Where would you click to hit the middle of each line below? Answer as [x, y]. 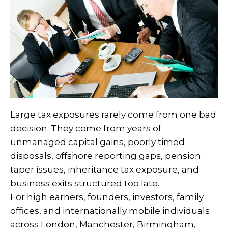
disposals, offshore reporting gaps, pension [106, 156]
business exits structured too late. [85, 183]
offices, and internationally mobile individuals [110, 211]
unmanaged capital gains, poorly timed [97, 142]
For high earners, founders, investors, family [107, 197]
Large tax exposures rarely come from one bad [113, 115]
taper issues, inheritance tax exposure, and [105, 169]
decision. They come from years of [86, 128]
